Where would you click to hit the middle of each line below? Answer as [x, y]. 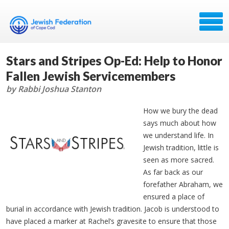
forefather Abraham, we [183, 184]
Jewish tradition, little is [181, 147]
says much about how [180, 123]
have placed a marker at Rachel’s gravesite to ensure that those [111, 221]
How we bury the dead [180, 111]
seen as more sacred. [179, 160]
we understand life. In [178, 135]
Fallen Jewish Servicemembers [91, 76]
